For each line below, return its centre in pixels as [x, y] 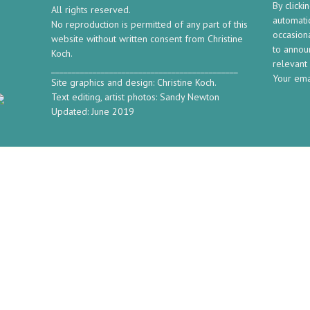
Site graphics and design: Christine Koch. [134, 82]
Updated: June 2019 [93, 111]
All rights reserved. [91, 10]
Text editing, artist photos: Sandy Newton [135, 97]
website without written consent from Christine [147, 39]
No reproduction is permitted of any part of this [149, 24]
